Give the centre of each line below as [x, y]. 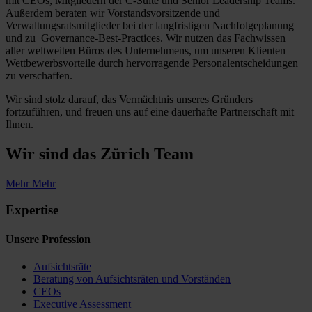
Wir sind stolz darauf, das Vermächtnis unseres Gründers [129, 99]
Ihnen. [19, 124]
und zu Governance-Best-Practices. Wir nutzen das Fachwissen [146, 38]
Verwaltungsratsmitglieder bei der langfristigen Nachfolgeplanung [150, 25]
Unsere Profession [48, 239]
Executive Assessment [82, 304]
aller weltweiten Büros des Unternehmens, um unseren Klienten [146, 50]
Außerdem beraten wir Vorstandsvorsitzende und [113, 13]
